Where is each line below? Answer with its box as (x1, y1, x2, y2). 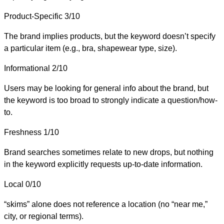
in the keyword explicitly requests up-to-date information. (4, 159, 202, 168)
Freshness (4, 127, 41, 136)
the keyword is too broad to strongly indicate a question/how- (4, 95, 217, 104)
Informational (4, 63, 50, 72)
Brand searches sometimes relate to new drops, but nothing (4, 147, 213, 156)
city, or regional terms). (4, 211, 83, 220)
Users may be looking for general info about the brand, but (4, 83, 208, 92)
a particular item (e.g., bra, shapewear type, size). (4, 43, 177, 52)
